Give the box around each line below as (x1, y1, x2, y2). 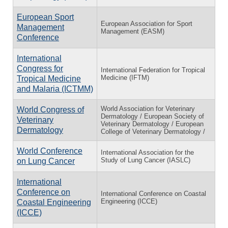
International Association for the (101, 148, 194, 156)
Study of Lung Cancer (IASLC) (101, 156, 190, 164)
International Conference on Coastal (101, 189, 206, 197)
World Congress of (17, 105, 84, 114)
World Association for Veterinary (101, 104, 195, 112)
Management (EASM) (101, 27, 164, 35)
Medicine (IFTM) (101, 73, 149, 81)
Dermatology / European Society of (101, 112, 204, 120)
